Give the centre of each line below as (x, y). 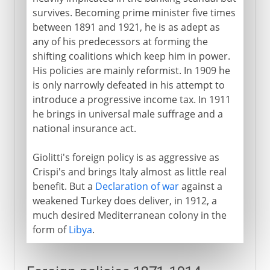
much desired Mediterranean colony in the (129, 215)
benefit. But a (64, 186)
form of (50, 229)
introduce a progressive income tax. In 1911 (131, 99)
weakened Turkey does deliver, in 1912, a (124, 200)
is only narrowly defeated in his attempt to (128, 85)
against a (200, 186)
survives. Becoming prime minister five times (134, 12)
